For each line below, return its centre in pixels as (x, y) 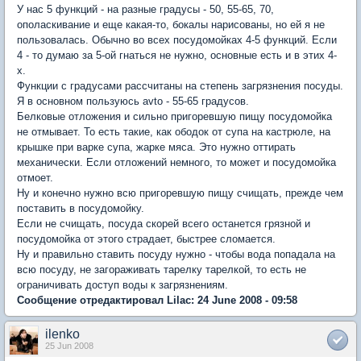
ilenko (62, 334)
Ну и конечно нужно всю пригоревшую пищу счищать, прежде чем (180, 193)
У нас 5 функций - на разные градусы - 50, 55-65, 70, (145, 9)
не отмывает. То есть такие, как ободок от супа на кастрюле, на (174, 131)
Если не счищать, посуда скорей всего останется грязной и (164, 223)
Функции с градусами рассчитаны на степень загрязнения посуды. (180, 85)
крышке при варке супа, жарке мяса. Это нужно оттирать (156, 147)
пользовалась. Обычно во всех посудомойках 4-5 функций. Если (177, 39)
